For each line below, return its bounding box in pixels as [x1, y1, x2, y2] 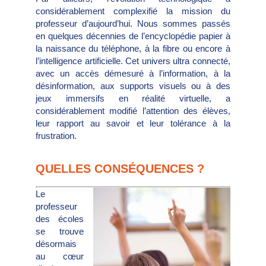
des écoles [36, 213, 84, 224]
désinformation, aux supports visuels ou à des [36, 81, 230, 91]
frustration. [36, 131, 77, 141]
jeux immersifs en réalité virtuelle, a [36, 93, 230, 104]
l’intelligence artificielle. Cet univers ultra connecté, [36, 56, 230, 66]
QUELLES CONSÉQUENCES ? [36, 161, 204, 175]
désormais [36, 238, 77, 249]
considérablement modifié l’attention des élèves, [36, 106, 230, 116]
